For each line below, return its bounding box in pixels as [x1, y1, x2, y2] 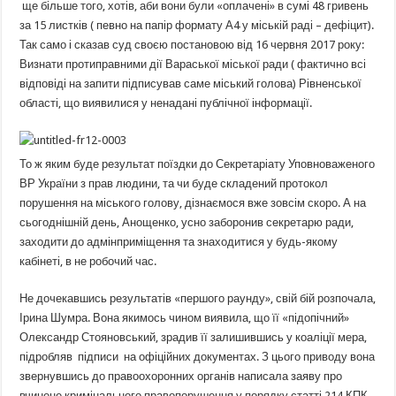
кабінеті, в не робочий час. [19, 254, 157, 268]
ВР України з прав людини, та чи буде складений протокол [19, 176, 329, 190]
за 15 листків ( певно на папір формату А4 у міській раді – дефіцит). [19, 18, 375, 32]
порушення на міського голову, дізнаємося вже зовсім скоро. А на [19, 195, 367, 209]
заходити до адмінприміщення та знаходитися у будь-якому [19, 234, 339, 248]
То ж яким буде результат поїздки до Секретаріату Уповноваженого [19, 156, 376, 171]
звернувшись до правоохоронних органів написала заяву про [19, 369, 343, 383]
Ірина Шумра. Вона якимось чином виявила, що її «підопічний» [19, 310, 350, 324]
